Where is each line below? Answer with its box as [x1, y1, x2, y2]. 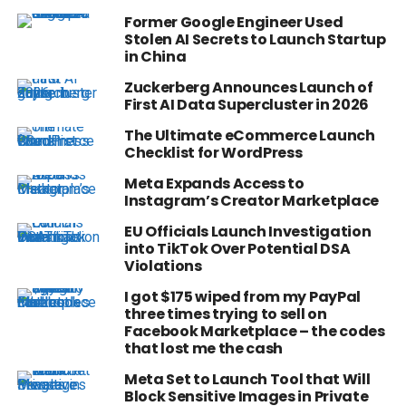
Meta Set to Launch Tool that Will [123, 369, 371, 391]
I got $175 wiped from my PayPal [123, 286, 361, 308]
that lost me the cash [123, 338, 284, 360]
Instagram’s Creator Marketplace [123, 190, 379, 212]
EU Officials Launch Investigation [123, 221, 372, 243]
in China [123, 46, 187, 68]
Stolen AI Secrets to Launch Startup [123, 29, 386, 51]
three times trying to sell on [123, 304, 327, 325]
